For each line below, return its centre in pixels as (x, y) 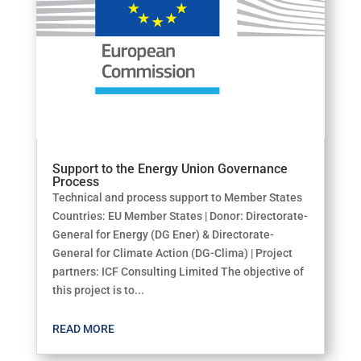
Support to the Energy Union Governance (170, 169)
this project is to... (98, 290)
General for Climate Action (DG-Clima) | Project (172, 253)
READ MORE (83, 329)
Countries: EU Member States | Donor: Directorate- (180, 216)
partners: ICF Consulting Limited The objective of (178, 272)
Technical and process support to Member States (179, 197)
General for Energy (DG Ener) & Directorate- (163, 234)
